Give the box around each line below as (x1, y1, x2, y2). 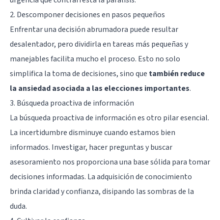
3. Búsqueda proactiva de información (10, 97, 134, 109)
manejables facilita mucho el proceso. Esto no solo (10, 53, 180, 64)
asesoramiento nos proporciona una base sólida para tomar (10, 156, 210, 167)
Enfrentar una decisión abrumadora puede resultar (10, 24, 178, 35)
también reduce (149, 68, 205, 79)
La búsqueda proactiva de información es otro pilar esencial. (10, 112, 209, 123)
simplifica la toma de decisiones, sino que (10, 68, 149, 79)
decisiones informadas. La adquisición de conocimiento (10, 171, 192, 182)
